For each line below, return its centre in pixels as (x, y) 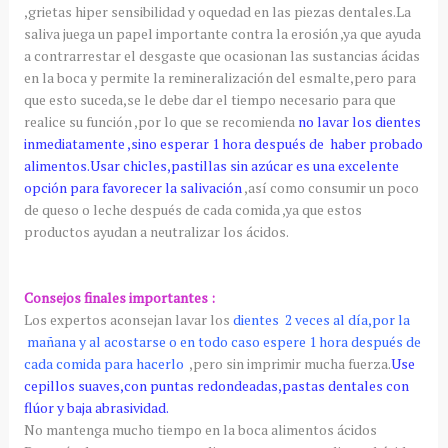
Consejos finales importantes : (119, 298)
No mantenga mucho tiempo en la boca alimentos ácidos (200, 430)
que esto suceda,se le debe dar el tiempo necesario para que (209, 100)
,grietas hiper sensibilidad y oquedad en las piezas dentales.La (217, 12)
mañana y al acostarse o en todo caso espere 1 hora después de (222, 342)
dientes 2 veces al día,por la (319, 320)
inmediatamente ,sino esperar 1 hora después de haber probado (223, 144)
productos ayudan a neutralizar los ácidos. (156, 232)
